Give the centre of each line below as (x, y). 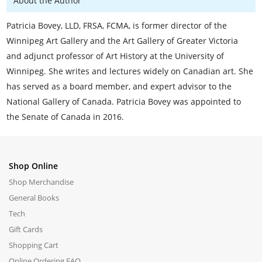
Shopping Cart (34, 245)
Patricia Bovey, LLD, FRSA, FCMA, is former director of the (117, 25)
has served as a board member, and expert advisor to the (119, 86)
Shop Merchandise (42, 182)
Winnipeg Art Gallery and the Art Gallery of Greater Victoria (123, 40)
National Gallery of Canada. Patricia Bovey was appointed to (124, 101)
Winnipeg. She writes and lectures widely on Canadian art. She (130, 71)
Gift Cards (26, 229)
